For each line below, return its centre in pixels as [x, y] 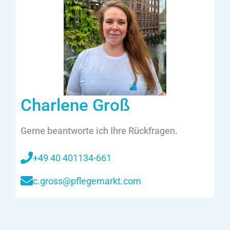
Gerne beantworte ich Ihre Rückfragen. [99, 130]
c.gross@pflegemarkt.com [87, 181]
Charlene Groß [75, 105]
